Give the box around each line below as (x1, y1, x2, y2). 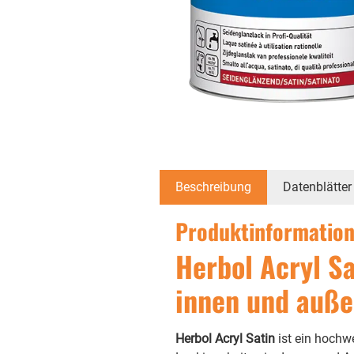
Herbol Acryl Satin (175, 330, 275, 346)
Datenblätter (282, 179, 352, 194)
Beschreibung (175, 179, 251, 194)
